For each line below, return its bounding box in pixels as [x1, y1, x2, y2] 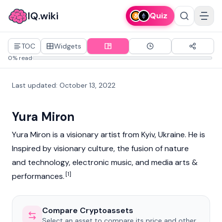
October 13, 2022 [59, 81, 115, 90]
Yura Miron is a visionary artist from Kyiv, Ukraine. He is [12, 129, 205, 140]
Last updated [12, 81, 56, 90]
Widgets [54, 42, 81, 51]
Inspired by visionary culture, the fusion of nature [12, 143, 189, 154]
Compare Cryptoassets [42, 205, 133, 216]
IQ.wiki [28, 9, 58, 22]
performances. [12, 171, 64, 181]
